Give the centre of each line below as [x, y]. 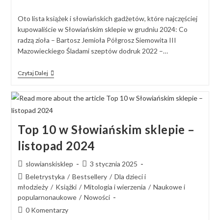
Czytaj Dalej [33, 73]
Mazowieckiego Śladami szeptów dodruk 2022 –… [93, 51]
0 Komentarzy [47, 210]
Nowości [97, 197]
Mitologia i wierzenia [115, 187]
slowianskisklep [49, 164]
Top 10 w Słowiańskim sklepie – [106, 130]
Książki [66, 187]
